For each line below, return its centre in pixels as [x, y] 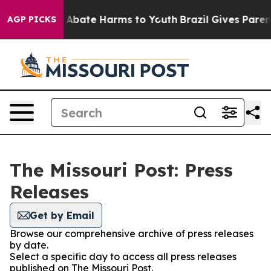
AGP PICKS [32, 19]
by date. [29, 245]
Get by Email [62, 215]
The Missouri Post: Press [121, 170]
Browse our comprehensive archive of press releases [132, 233]
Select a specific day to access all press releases [123, 256]
